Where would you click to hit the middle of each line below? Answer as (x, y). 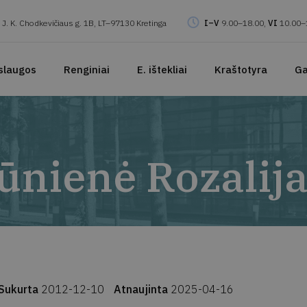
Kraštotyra (241, 69)
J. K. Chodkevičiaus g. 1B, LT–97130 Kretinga (84, 23)
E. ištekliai (162, 69)
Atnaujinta (142, 289)
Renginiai (86, 69)
